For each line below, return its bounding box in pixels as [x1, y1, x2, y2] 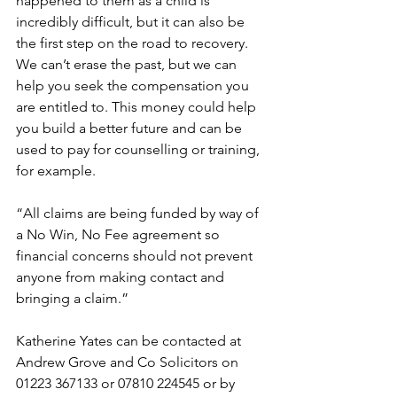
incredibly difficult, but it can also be [16, 13, 248, 30]
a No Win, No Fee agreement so [16, 226, 223, 243]
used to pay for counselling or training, [16, 141, 263, 158]
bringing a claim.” [16, 290, 136, 307]
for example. [16, 162, 99, 179]
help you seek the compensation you [16, 77, 253, 94]
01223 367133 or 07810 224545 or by [16, 375, 238, 392]
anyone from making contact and [16, 269, 228, 285]
